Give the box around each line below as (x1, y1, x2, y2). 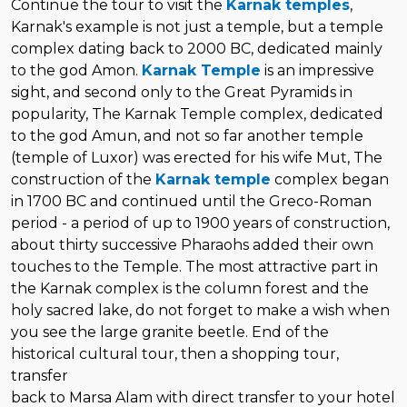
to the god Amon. (11, 61, 142, 79)
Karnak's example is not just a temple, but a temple (11, 17, 383, 35)
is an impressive (261, 61, 374, 79)
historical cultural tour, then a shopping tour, (11, 344, 339, 362)
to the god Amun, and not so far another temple (11, 126, 363, 144)
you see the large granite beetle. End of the (11, 323, 329, 341)
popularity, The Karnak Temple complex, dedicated (11, 104, 383, 123)
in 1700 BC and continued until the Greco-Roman (11, 192, 372, 210)
